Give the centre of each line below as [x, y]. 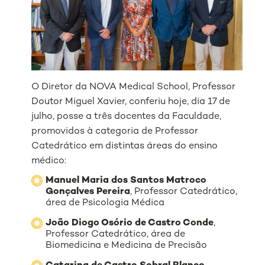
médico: [49, 161]
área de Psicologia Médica [105, 203]
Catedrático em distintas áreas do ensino [125, 146]
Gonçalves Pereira [88, 192]
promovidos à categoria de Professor [115, 131]
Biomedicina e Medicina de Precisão [127, 245]
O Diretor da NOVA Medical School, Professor [134, 87]
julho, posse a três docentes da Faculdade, [127, 117]
